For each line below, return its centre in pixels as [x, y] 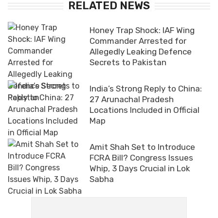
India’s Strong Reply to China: [146, 88]
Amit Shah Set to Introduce [142, 147]
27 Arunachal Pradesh [132, 99]
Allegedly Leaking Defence [141, 51]
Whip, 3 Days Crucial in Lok [140, 168]
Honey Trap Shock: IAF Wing [142, 30]
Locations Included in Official [145, 110]
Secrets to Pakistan [128, 62]
